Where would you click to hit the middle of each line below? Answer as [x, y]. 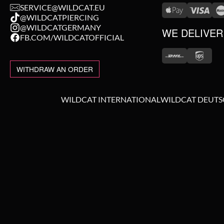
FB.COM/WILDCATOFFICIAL [72, 37]
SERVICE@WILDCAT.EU [62, 7]
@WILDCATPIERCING [59, 17]
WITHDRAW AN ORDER [55, 69]
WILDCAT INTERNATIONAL [110, 99]
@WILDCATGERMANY [60, 27]
